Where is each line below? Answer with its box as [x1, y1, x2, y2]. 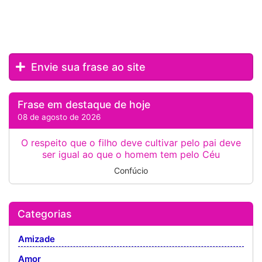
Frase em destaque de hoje [18, 98, 150, 111]
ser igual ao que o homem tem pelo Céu [42, 149, 220, 160]
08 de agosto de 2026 [18, 112, 101, 122]
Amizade [18, 233, 55, 244]
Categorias [18, 208, 71, 220]
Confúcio [114, 166, 148, 175]
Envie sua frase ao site [28, 61, 146, 73]
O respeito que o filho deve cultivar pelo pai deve [21, 137, 241, 149]
